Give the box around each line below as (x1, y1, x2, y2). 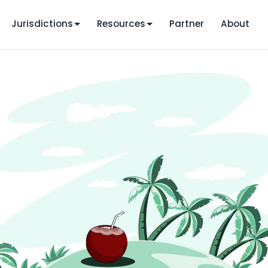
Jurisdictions (11, 17, 74, 30)
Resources (97, 17, 146, 30)
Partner (169, 17, 205, 30)
